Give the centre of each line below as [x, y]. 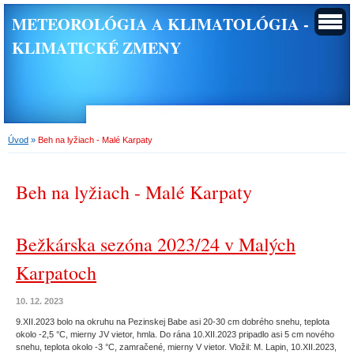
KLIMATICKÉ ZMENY [97, 47]
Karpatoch [56, 273]
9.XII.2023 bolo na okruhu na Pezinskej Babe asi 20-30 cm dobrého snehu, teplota [173, 322]
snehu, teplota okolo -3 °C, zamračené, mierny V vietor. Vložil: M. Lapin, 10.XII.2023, [176, 347]
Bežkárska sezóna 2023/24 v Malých [156, 244]
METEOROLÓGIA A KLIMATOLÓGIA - [160, 24]
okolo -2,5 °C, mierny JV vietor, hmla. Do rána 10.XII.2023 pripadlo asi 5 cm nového [175, 334]
